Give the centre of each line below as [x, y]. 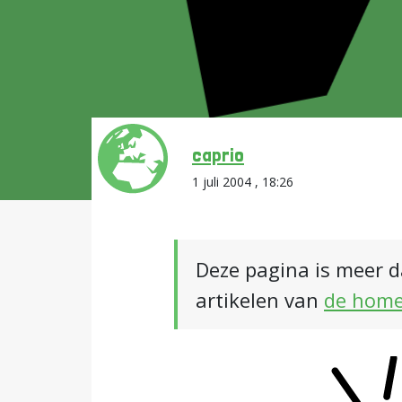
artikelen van [260, 300]
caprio [218, 154]
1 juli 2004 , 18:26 [243, 182]
